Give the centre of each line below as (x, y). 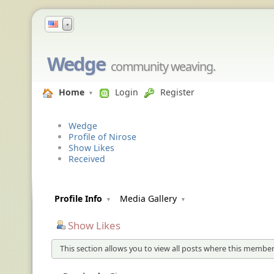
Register (177, 92)
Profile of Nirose (102, 137)
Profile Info (78, 199)
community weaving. (163, 66)
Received (87, 159)
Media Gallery (148, 199)
